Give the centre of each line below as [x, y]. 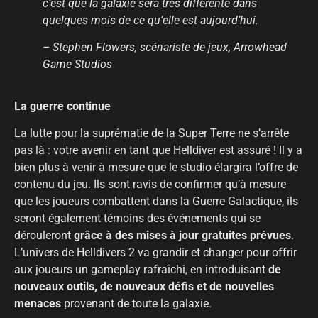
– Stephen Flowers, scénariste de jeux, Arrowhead [165, 48]
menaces [38, 304]
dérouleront [44, 236]
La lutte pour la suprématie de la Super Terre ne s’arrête [152, 133]
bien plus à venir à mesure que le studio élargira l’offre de [156, 168]
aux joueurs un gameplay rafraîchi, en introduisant [141, 270]
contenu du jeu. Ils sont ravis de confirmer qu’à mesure [150, 185]
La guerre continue [62, 106]
